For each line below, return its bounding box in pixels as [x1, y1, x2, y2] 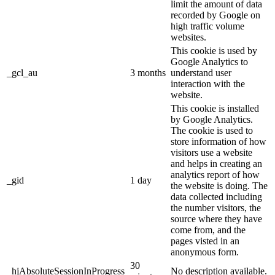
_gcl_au [7, 68, 37, 79]
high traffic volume [171, 21, 244, 32]
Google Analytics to [171, 56, 248, 68]
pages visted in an [171, 236, 239, 247]
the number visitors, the [171, 203, 261, 214]
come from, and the [171, 225, 246, 236]
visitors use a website [171, 147, 252, 158]
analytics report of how [171, 169, 260, 180]
